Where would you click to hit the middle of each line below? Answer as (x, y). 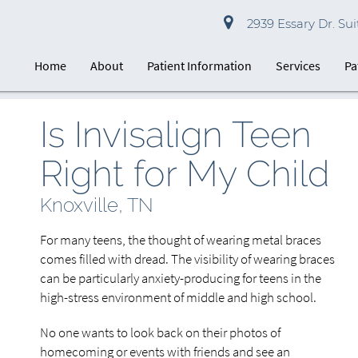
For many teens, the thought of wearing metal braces (181, 240)
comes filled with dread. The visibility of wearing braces (187, 259)
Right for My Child (185, 174)
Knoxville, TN (97, 205)
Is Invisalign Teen (176, 135)
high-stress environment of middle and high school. (178, 297)
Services (298, 66)
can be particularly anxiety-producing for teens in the (181, 278)
